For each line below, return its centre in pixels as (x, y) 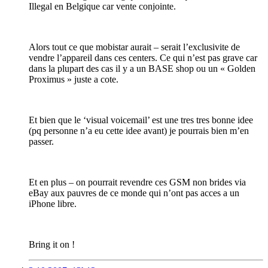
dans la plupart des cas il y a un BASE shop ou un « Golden (142, 69)
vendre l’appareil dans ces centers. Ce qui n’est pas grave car (143, 58)
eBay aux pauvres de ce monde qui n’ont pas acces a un (134, 193)
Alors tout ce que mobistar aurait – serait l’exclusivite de (134, 47)
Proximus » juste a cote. (74, 80)
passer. (41, 142)
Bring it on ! (52, 245)
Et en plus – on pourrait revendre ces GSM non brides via (137, 182)
